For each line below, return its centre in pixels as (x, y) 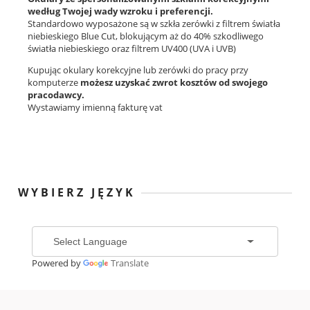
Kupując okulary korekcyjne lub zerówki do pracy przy (138, 70)
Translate (130, 263)
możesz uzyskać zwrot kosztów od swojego (174, 83)
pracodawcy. (56, 95)
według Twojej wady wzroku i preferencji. (120, 11)
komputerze (54, 83)
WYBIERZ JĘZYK (77, 193)
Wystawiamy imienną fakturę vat (95, 108)
